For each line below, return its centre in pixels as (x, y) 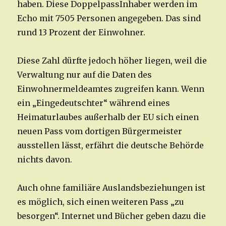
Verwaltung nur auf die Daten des (85, 75)
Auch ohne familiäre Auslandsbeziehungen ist (111, 188)
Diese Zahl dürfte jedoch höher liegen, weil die (112, 61)
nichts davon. (45, 160)
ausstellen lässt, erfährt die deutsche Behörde (111, 146)
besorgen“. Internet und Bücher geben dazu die (112, 216)
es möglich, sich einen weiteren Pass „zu (101, 202)
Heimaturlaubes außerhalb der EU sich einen (108, 117)
